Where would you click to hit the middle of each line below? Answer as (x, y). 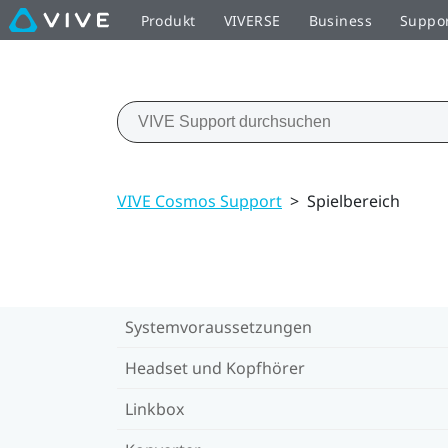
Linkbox (154, 408)
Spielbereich (353, 200)
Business (340, 20)
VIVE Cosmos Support (199, 200)
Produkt (168, 20)
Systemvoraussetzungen (218, 326)
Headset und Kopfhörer (215, 367)
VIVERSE (252, 20)
